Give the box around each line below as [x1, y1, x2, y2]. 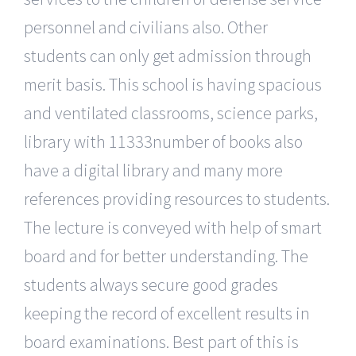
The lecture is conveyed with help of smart [24, 215, 322, 238]
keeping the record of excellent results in [24, 301, 310, 324]
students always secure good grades [24, 273, 278, 296]
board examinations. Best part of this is [24, 330, 299, 353]
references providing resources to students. [24, 187, 330, 210]
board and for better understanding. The [24, 244, 308, 267]
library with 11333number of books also [24, 130, 303, 153]
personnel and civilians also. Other [24, 15, 268, 38]
